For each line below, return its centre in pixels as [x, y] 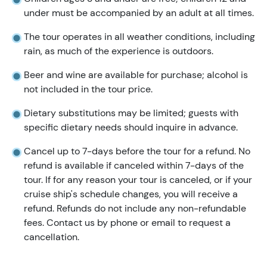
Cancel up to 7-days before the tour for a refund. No [137, 151]
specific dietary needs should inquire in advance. [131, 127]
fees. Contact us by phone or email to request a [127, 223]
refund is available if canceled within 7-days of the [134, 165]
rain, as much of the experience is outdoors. [119, 51]
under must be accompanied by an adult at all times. [139, 13]
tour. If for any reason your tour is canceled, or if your [138, 180]
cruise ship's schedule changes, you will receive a [131, 194]
